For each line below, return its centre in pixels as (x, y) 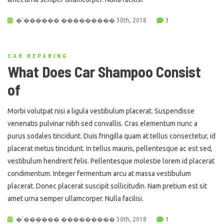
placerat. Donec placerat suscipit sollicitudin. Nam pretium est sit (107, 186)
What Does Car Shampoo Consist (104, 71)
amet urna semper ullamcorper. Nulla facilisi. (75, 198)
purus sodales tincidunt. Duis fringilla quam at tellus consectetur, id (111, 136)
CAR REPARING (38, 55)
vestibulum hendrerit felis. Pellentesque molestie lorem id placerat (111, 161)
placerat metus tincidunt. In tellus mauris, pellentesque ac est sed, (110, 148)
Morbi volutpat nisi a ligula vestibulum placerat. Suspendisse (101, 111)
